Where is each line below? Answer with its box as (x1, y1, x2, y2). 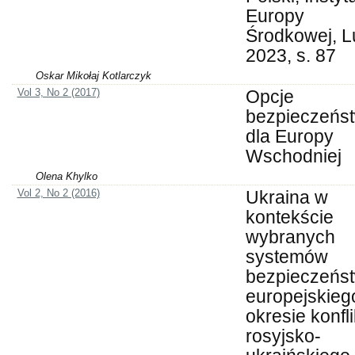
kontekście (245, 207, 334, 228)
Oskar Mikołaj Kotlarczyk (36, 70, 151, 82)
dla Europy (245, 126, 334, 147)
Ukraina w (245, 187, 328, 208)
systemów (245, 246, 328, 268)
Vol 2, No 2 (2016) (17, 187, 100, 200)
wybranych (245, 227, 335, 248)
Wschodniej (245, 146, 342, 167)
